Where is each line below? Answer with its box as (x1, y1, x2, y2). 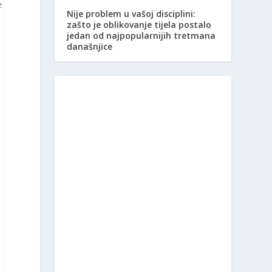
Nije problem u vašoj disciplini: (67, 8, 196, 20)
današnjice (67, 41, 113, 53)
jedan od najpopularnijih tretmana (67, 30, 216, 42)
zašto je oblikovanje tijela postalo (67, 19, 212, 31)
